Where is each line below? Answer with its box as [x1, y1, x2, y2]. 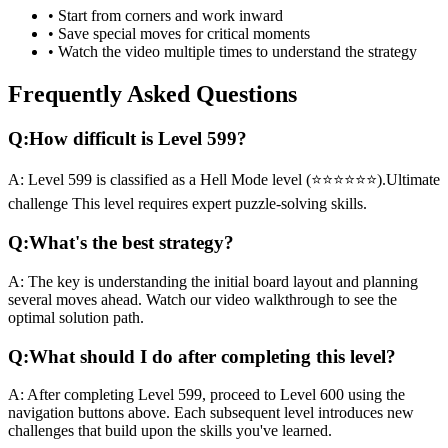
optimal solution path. [8, 308, 144, 326]
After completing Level [24, 386, 178, 404]
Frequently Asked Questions [8, 80, 297, 107]
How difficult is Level [29, 127, 207, 149]
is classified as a [92, 171, 200, 189]
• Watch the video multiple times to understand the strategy [48, 42, 417, 60]
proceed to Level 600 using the [210, 386, 405, 404]
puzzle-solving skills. [231, 195, 367, 213]
